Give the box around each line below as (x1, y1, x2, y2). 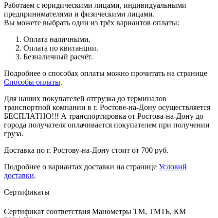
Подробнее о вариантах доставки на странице (4, 162, 159, 171)
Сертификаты (4, 187, 50, 196)
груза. (4, 129, 23, 138)
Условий (159, 162, 187, 171)
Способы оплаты (4, 77, 60, 86)
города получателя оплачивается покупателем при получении (4, 120, 210, 129)
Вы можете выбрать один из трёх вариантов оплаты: (4, 18, 179, 27)
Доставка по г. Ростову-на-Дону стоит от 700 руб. (4, 145, 168, 154)
